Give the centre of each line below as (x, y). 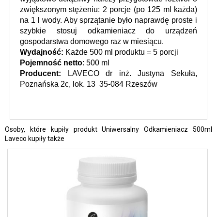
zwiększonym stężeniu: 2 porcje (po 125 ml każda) (108, 9)
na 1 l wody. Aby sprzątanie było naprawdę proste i (108, 20)
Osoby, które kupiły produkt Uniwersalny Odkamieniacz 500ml (108, 129)
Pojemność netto (51, 62)
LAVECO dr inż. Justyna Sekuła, (129, 73)
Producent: (40, 73)
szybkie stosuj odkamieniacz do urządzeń (108, 31)
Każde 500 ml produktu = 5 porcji (121, 52)
